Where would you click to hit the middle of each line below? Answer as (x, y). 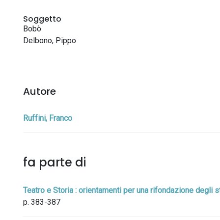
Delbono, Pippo (50, 41)
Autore (40, 91)
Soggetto (42, 19)
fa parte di (55, 162)
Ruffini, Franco (48, 118)
